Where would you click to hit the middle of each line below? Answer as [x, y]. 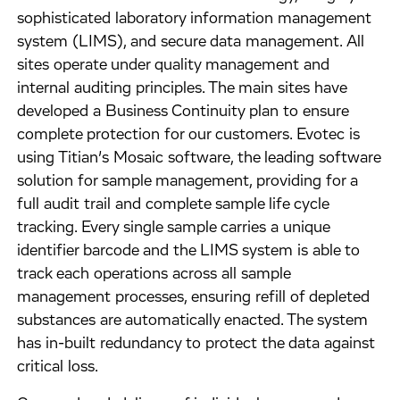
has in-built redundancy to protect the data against [196, 344]
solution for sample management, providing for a [188, 181]
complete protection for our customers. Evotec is [189, 135]
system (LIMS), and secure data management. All [191, 42]
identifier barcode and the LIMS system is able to [189, 251]
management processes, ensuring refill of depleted [194, 297]
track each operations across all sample [154, 274]
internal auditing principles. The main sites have [182, 88]
